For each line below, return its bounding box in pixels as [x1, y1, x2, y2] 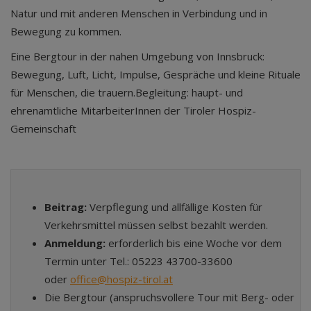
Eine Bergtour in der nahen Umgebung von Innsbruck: [10, 49, 264, 63]
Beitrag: [44, 200, 87, 214]
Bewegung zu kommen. [10, 24, 124, 38]
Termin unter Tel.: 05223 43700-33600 [44, 254, 233, 268]
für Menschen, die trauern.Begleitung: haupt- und [10, 85, 243, 99]
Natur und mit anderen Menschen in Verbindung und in [10, 6, 267, 20]
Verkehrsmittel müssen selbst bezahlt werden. [44, 218, 268, 232]
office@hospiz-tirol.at [70, 272, 173, 286]
